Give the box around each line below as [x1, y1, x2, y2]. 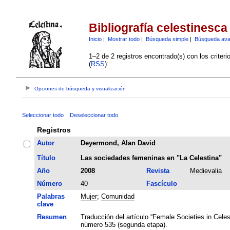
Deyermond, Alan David [80, 139, 156, 147]
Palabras [36, 192, 65, 200]
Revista [146, 166, 169, 175]
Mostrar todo [107, 35, 140, 42]
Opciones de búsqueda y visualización [34, 86, 126, 92]
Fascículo [146, 179, 177, 187]
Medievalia [189, 166, 222, 175]
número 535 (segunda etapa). [80, 220, 167, 228]
